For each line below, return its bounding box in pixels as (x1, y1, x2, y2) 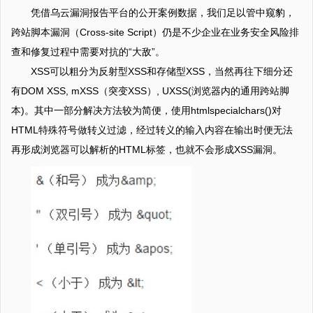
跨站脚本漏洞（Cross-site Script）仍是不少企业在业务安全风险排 (11, 27, 299, 38)
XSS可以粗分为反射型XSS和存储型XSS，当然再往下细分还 (31, 66, 293, 77)
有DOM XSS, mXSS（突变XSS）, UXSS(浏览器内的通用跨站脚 (11, 85, 289, 96)
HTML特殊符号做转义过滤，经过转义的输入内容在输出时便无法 (11, 124, 293, 136)
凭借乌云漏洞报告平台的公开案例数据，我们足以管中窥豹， (31, 7, 295, 18)
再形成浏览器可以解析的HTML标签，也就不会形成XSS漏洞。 (11, 144, 282, 155)
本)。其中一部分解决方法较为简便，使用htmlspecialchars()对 (11, 105, 282, 116)
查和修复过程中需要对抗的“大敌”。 (11, 46, 165, 57)
